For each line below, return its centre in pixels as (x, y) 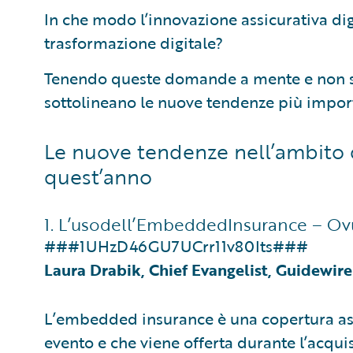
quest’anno (98, 176)
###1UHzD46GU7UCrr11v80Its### (176, 245)
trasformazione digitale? (134, 42)
